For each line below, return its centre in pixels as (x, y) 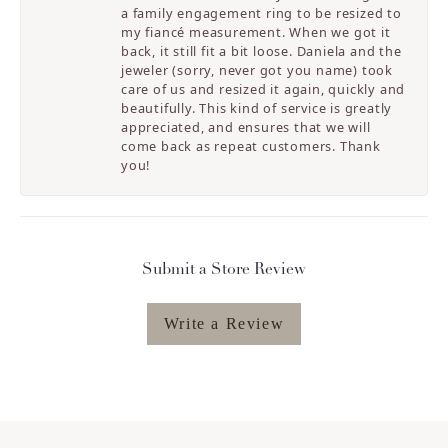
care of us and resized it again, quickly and (263, 89)
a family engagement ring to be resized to (261, 13)
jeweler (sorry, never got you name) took (257, 70)
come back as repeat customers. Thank (251, 146)
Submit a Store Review (224, 270)
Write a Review (224, 324)
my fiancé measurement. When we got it (256, 32)
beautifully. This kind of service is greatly (257, 108)
